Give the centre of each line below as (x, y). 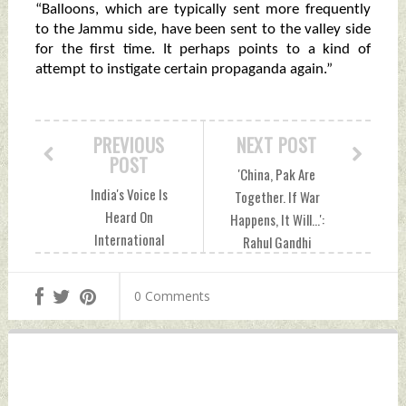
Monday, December (277, 265)
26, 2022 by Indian (277, 288)
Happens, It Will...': (277, 220)
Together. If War (277, 197)
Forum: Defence (129, 262)
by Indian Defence (129, 330)
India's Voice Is (129, 194)
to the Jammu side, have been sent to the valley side (203, 30)
